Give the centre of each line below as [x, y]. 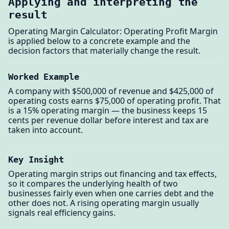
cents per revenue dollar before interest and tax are [108, 120]
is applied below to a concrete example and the [99, 41]
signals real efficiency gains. [62, 212]
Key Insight [36, 160]
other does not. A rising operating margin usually [104, 203]
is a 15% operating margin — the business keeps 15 [108, 110]
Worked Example [44, 76]
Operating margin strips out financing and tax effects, [112, 174]
